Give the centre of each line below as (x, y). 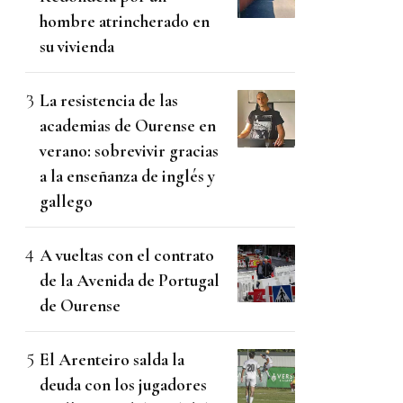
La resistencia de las (109, 101)
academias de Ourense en (128, 126)
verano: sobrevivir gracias (129, 151)
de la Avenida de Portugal (130, 281)
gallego (66, 201)
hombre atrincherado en (125, 22)
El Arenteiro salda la (112, 360)
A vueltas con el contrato (127, 255)
